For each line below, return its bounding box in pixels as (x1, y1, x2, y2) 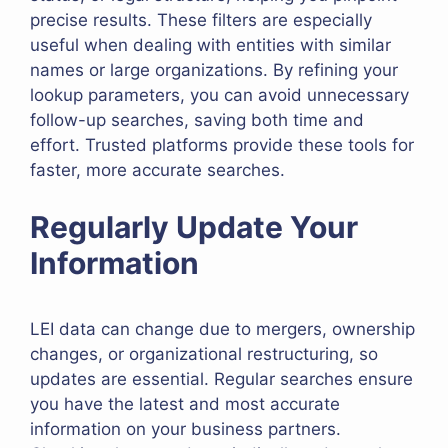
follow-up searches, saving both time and (30, 110, 364, 131)
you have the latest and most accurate (30, 393, 340, 414)
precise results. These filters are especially (30, 10, 372, 31)
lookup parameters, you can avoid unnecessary (30, 85, 409, 106)
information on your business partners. (30, 418, 341, 439)
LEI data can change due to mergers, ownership (30, 318, 415, 339)
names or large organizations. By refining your (30, 60, 398, 81)
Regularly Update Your (30, 208, 358, 245)
